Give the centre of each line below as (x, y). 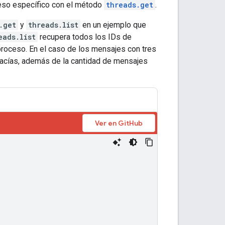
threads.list (53, 25)
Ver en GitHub (119, 123)
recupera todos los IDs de (85, 37)
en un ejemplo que (113, 25)
